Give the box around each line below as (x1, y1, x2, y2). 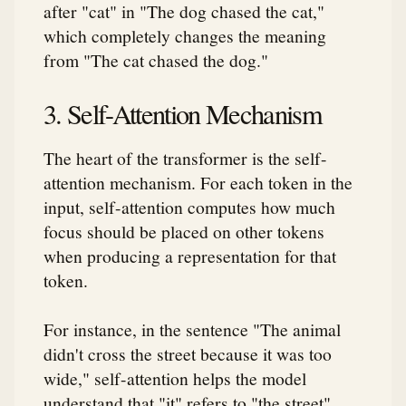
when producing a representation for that (43, 244, 336, 268)
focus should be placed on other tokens (43, 219, 324, 244)
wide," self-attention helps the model (43, 365, 306, 390)
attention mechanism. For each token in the (43, 170, 353, 195)
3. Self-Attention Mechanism (43, 95, 322, 133)
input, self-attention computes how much (43, 195, 335, 219)
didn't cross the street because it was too (43, 341, 332, 365)
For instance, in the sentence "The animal (43, 316, 341, 341)
